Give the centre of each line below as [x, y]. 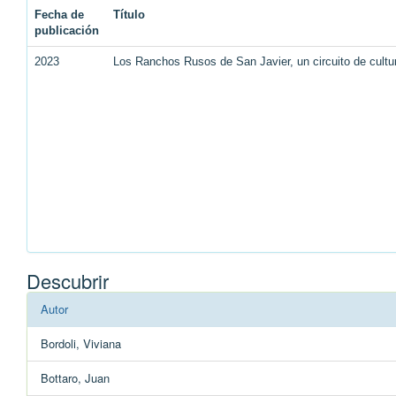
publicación [67, 31]
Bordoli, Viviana [81, 344]
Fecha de [59, 15]
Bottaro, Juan [75, 378]
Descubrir [68, 281]
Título [129, 15]
